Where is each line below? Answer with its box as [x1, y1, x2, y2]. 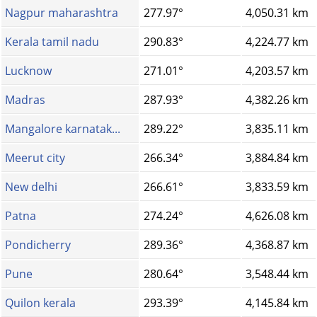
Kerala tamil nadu [5, 34, 99, 50]
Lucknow [5, 63, 52, 79]
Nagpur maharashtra [5, 5, 118, 21]
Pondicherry [5, 237, 71, 253]
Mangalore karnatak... [5, 121, 120, 137]
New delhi [5, 179, 57, 195]
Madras [5, 92, 45, 108]
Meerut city [5, 150, 65, 166]
